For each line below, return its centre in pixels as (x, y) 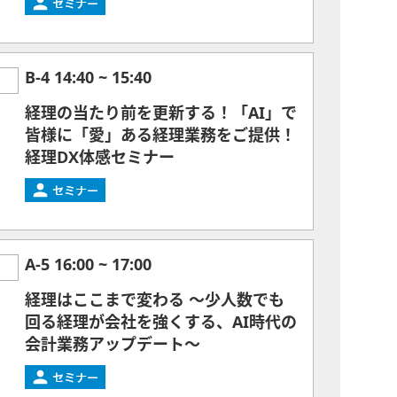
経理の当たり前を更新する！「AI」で (161, 113)
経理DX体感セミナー (100, 158)
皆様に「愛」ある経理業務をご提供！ (160, 136)
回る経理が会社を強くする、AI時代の (161, 323)
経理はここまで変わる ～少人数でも (155, 300)
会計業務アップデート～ (113, 345)
